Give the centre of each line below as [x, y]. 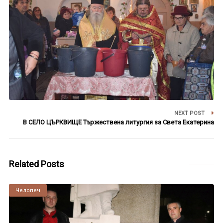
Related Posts [36, 164]
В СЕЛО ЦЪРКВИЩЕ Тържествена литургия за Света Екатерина [119, 122]
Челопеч [28, 190]
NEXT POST [190, 113]
